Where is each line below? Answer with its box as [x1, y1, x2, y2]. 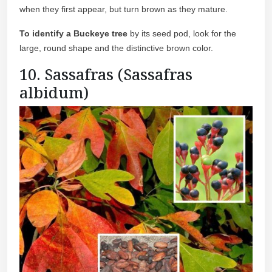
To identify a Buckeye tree [19, 28, 127, 38]
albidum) [19, 81, 89, 103]
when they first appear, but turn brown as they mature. [19, 4, 228, 14]
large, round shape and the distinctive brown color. [19, 42, 213, 53]
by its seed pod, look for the [127, 28, 236, 38]
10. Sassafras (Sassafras [19, 63, 192, 84]
